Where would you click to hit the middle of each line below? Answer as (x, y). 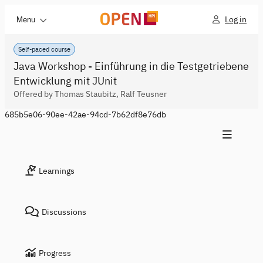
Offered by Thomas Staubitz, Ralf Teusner (90, 94)
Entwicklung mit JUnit (65, 81)
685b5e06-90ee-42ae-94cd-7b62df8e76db (85, 114)
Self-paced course (44, 49)
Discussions (64, 212)
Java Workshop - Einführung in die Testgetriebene (131, 66)
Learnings (57, 171)
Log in (236, 19)
